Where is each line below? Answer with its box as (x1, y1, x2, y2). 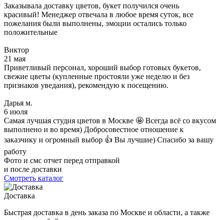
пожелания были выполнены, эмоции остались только (4, 19, 187, 28)
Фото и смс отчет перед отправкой (4, 156, 120, 165)
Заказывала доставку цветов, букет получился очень (4, 1, 179, 10)
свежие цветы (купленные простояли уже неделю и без (4, 72, 190, 81)
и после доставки (4, 165, 62, 174)
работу (4, 147, 27, 156)
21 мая (4, 55, 26, 63)
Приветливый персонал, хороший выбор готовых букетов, (4, 63, 201, 72)
